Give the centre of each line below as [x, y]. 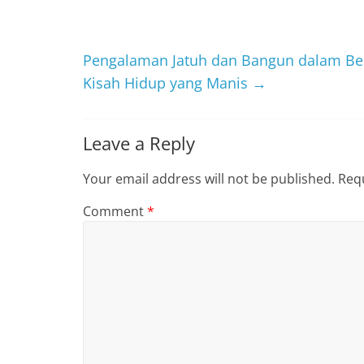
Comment [115, 211]
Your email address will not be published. [209, 179]
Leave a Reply [139, 143]
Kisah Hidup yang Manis [167, 83]
